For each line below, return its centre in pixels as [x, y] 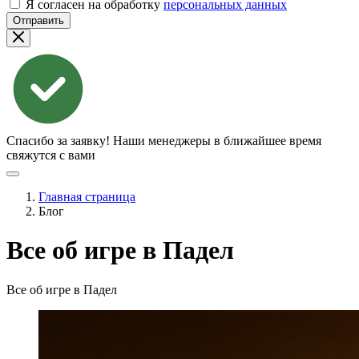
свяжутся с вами [51, 155]
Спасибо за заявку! [58, 141]
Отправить [38, 20]
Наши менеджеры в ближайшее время [217, 141]
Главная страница [87, 197]
